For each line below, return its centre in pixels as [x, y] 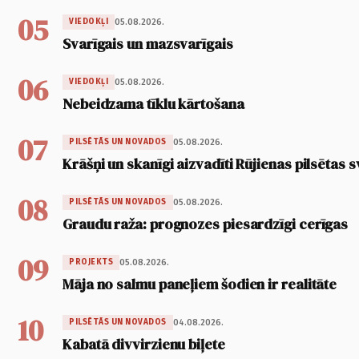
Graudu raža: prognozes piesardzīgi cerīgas [206, 224]
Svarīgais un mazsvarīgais [148, 44]
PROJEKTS [91, 262]
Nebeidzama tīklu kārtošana [153, 104]
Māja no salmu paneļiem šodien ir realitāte [200, 284]
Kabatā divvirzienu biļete [144, 345]
